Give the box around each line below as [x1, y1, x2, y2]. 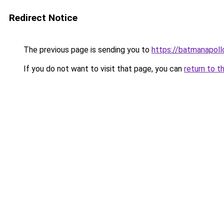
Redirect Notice [9, 12, 77, 23]
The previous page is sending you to [21, 45, 151, 54]
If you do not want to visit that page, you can [21, 64, 184, 73]
